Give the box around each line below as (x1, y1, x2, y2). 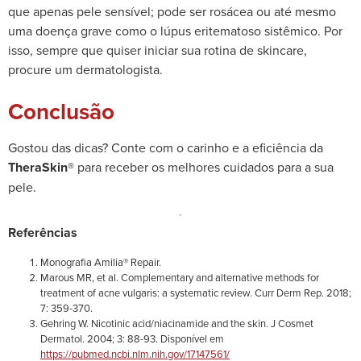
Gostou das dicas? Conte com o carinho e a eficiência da (8, 138, 323, 156)
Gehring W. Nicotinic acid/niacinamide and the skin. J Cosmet (40, 315, 313, 330)
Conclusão (8, 94, 114, 127)
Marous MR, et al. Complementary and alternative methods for (40, 269, 319, 284)
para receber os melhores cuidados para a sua (74, 157, 334, 176)
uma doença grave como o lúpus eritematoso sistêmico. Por (8, 22, 342, 40)
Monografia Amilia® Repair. (40, 254, 161, 269)
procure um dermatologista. (8, 60, 163, 79)
